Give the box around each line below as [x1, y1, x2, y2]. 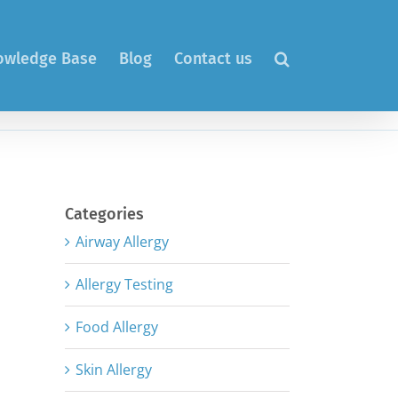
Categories [65, 203, 144, 224]
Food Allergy [76, 317, 158, 338]
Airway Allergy [76, 232, 169, 252]
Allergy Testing [76, 275, 173, 295]
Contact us [174, 48, 252, 68]
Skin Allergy [76, 360, 152, 380]
